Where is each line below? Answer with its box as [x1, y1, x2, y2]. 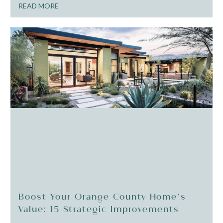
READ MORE [18, 1, 59, 10]
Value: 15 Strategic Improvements [18, 204, 180, 215]
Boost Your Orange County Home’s [18, 191, 187, 203]
